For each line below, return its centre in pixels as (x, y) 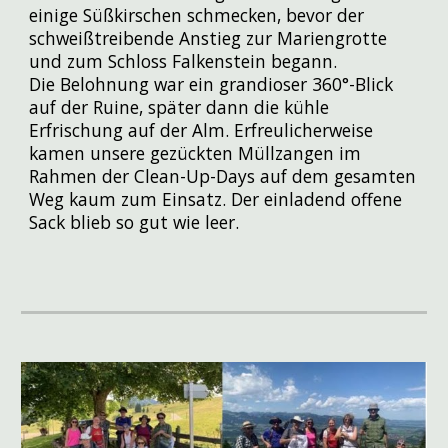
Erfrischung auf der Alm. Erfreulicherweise (201, 129)
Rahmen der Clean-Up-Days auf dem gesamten (223, 175)
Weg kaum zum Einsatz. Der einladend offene (216, 198)
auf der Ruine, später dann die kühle (179, 106)
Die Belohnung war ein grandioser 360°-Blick (211, 83)
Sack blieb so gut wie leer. (137, 221)
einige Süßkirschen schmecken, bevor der (197, 14)
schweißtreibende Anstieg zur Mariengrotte (208, 37)
